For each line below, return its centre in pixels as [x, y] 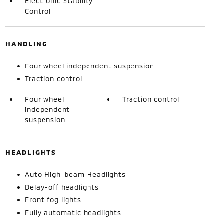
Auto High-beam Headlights [75, 174]
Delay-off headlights [62, 187]
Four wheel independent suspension [89, 66]
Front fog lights [53, 200]
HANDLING [26, 44]
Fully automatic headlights [73, 212]
